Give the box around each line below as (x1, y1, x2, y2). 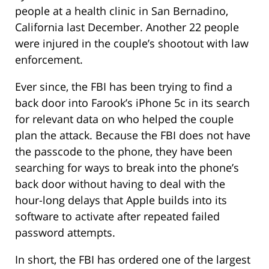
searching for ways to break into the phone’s (15, 160, 239, 175)
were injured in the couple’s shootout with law (15, 36, 249, 51)
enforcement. (15, 52, 83, 67)
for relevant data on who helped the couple (15, 112, 234, 127)
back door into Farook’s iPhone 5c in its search (15, 95, 250, 110)
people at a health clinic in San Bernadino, (15, 4, 228, 19)
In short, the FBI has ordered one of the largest (15, 252, 250, 267)
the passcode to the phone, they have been (15, 144, 232, 159)
